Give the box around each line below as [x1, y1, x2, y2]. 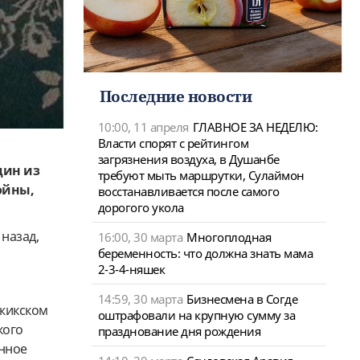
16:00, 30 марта [97, 228, 182, 245]
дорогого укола [97, 198, 184, 215]
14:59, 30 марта [97, 290, 182, 307]
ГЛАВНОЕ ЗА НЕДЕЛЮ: [192, 118, 318, 135]
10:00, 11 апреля [97, 118, 189, 135]
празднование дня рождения [97, 322, 260, 339]
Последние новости [99, 85, 252, 107]
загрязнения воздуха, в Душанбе [97, 150, 280, 167]
